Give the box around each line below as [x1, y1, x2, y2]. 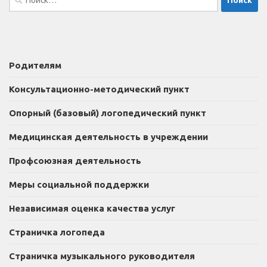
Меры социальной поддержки [9, 179, 149, 190]
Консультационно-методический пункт [9, 83, 190, 94]
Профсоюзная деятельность [9, 155, 141, 166]
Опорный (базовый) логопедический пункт [9, 107, 206, 118]
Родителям [9, 60, 61, 70]
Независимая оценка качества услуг [9, 203, 175, 213]
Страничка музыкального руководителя [9, 250, 195, 261]
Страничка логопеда [9, 226, 105, 237]
